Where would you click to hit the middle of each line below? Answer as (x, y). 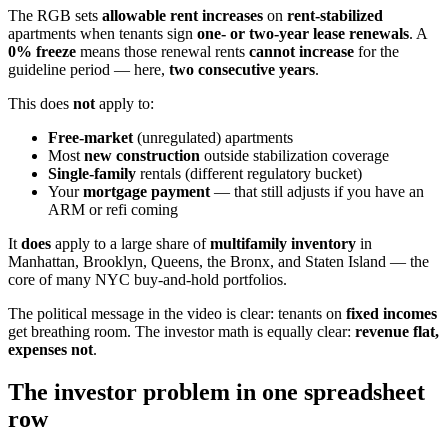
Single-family (92, 173)
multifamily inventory (283, 243)
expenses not (50, 349)
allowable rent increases (182, 15)
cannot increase (301, 51)
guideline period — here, (88, 69)
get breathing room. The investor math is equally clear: (181, 331)
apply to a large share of (130, 243)
